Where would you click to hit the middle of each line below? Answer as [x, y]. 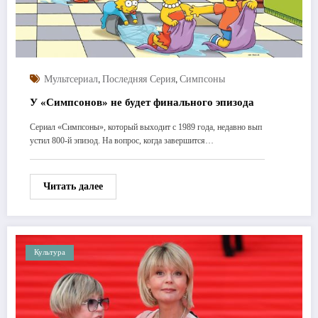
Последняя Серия [139, 79]
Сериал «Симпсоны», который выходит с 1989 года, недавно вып [146, 127]
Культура [50, 252]
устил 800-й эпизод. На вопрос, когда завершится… [122, 140]
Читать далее [73, 186]
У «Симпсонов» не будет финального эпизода [142, 102]
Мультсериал [71, 79]
